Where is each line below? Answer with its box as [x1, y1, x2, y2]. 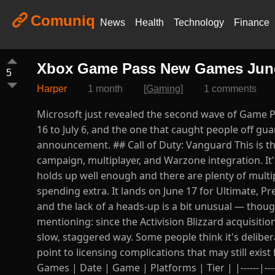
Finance [234, 17, 269, 28]
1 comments [204, 83, 257, 94]
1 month [88, 83, 123, 94]
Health [135, 17, 164, 28]
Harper [37, 83, 67, 94]
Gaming [146, 83, 180, 94]
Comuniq [31, 12, 95, 29]
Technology [174, 17, 224, 28]
